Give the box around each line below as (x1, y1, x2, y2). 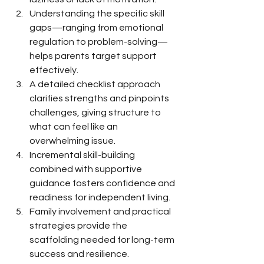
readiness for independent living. (29, 193, 170, 202)
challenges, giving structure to (29, 108, 163, 117)
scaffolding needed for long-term (29, 235, 176, 245)
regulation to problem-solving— (29, 37, 168, 47)
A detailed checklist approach (29, 80, 162, 89)
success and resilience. (29, 249, 129, 259)
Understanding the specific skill (29, 9, 166, 18)
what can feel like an (29, 122, 120, 131)
